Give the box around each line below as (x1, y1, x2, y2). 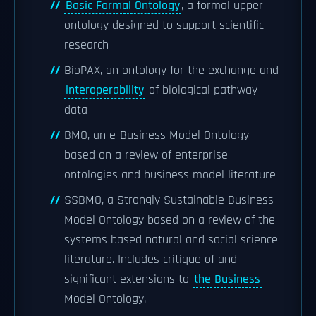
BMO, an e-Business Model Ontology (64, 128, 249, 143)
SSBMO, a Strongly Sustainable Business (64, 193, 274, 208)
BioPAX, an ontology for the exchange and (64, 63, 279, 78)
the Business (194, 272, 260, 287)
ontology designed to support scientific (64, 18, 264, 33)
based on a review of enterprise (64, 147, 228, 163)
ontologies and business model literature (64, 167, 276, 183)
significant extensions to (64, 272, 193, 287)
